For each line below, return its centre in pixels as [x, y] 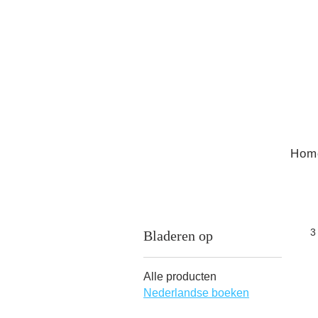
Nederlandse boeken [196, 292]
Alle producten [180, 276]
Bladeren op [178, 235]
